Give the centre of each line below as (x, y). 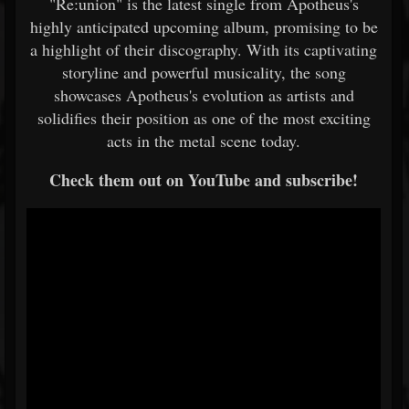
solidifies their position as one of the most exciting (204, 118)
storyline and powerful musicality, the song (204, 72)
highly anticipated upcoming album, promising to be (204, 26)
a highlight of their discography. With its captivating (204, 49)
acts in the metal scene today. (204, 141)
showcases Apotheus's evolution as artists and (204, 95)
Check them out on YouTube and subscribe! (204, 180)
